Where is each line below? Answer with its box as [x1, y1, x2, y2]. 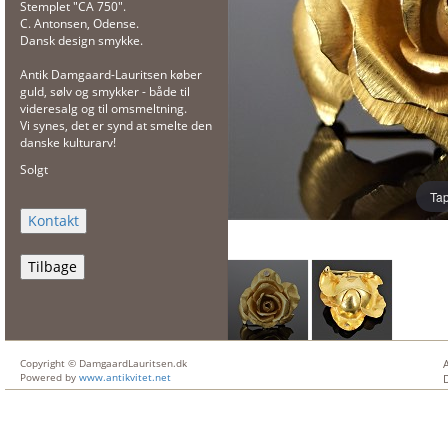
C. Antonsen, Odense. [20, 15, 139, 32]
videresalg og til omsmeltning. [20, 100, 187, 117]
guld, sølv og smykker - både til [20, 83, 190, 100]
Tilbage [28, 257, 77, 276]
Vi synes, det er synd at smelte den [20, 117, 212, 134]
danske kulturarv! [20, 134, 116, 151]
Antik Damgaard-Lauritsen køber [20, 66, 202, 83]
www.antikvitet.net [79, 370, 171, 384]
